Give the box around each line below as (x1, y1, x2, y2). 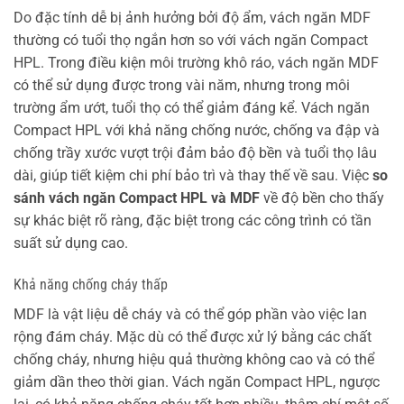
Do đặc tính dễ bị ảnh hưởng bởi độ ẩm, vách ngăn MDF (14, 9, 371, 27)
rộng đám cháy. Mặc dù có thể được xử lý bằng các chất (14, 327, 372, 345)
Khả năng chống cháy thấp (14, 275, 168, 293)
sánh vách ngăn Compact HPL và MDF (14, 189, 260, 207)
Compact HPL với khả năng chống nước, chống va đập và (14, 122, 380, 140)
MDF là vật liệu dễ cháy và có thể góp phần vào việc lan (14, 305, 367, 323)
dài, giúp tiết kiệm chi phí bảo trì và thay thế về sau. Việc (14, 167, 372, 185)
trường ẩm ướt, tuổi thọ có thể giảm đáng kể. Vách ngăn (14, 99, 370, 117)
